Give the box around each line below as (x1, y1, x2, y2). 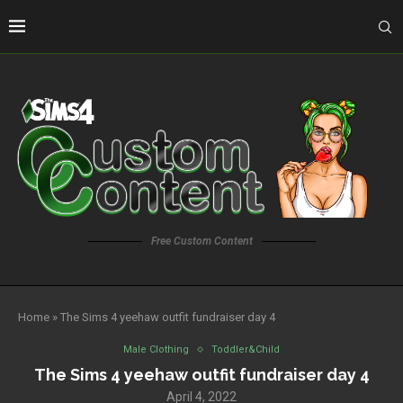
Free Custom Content (150, 235, 253, 248)
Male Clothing (123, 344, 189, 356)
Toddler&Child (211, 344, 280, 356)
